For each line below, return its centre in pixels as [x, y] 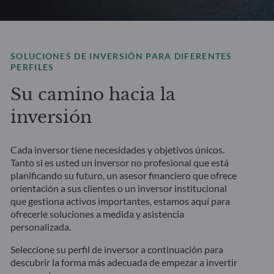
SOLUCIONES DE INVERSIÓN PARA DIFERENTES [121, 56]
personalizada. [41, 227]
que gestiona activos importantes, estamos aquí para [120, 201]
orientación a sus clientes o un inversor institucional [119, 188]
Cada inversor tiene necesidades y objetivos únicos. [118, 150]
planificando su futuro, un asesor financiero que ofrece [124, 176]
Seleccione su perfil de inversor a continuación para [117, 250]
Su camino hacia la [93, 95]
